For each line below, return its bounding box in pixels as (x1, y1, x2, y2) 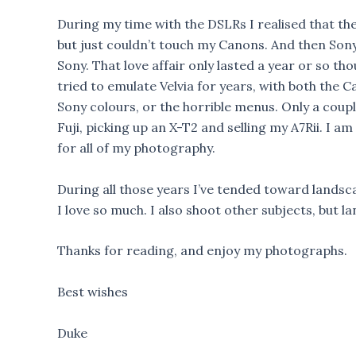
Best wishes (57, 283, 128, 300)
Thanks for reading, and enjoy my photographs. (57, 242, 347, 259)
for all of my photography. (57, 140, 215, 157)
